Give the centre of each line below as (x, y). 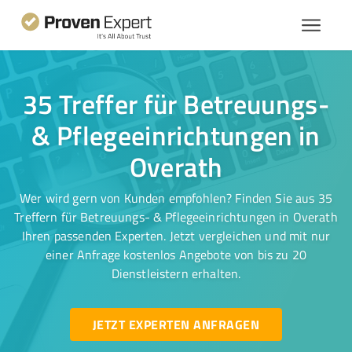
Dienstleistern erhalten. (176, 273)
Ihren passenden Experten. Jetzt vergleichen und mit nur (176, 236)
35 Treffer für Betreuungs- (176, 104)
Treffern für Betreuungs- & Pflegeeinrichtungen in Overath (176, 217)
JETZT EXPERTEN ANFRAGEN (176, 324)
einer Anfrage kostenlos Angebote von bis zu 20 (176, 255)
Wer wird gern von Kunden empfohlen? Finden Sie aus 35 (176, 198)
